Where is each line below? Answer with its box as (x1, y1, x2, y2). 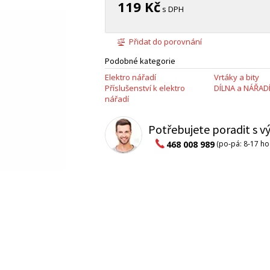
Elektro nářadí (105, 72, 156, 83)
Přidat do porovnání (129, 36, 202, 47)
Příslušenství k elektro (105, 83, 185, 94)
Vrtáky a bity (213, 72, 259, 83)
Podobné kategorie (105, 55, 175, 67)
